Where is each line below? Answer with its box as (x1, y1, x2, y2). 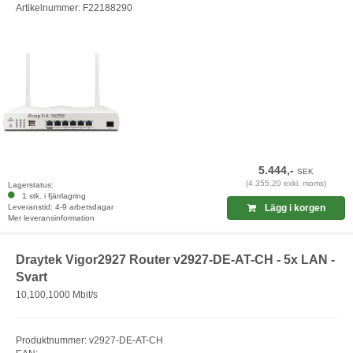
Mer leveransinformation (8, 214, 95, 223)
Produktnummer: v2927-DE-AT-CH (16, 334, 163, 346)
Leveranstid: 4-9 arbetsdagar (8, 203, 113, 212)
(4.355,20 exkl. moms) (246, 179, 327, 188)
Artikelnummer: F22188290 (16, 2, 132, 13)
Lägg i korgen (262, 203, 325, 214)
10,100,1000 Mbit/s (16, 288, 98, 300)
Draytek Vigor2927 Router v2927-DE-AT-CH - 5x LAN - (16, 253, 335, 267)
